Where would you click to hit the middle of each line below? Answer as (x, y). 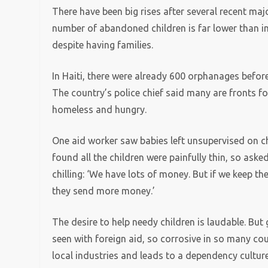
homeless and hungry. (100, 109)
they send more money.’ (104, 191)
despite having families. (103, 45)
